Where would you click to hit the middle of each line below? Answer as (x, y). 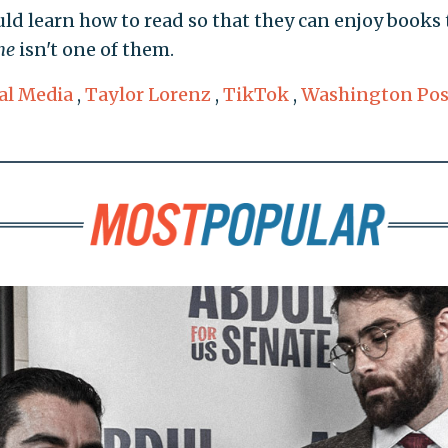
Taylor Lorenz (147, 94)
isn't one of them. (94, 49)
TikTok (255, 94)
